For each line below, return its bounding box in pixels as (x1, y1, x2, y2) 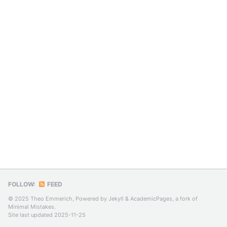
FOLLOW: (8, 180, 35, 188)
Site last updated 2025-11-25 (8, 211, 86, 218)
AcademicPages (130, 195, 172, 202)
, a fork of (172, 195, 198, 202)
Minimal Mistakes (8, 203, 54, 210)
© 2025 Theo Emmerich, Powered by (8, 195, 108, 202)
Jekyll (108, 195, 124, 202)
